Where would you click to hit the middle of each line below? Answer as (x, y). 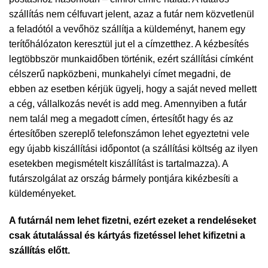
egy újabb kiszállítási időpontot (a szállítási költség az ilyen (133, 148)
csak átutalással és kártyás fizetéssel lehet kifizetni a (127, 236)
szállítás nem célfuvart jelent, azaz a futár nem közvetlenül (132, 14)
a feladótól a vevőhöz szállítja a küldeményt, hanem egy (127, 29)
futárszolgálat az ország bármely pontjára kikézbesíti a (124, 178)
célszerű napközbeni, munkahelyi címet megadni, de (120, 74)
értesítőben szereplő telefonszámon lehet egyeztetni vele (129, 133)
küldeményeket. (42, 193)
